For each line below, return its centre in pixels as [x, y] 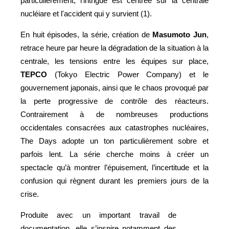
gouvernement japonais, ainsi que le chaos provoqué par [114, 87]
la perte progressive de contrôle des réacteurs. [114, 101]
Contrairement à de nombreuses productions [114, 114]
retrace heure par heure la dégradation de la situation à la [114, 48]
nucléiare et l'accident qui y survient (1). [87, 13]
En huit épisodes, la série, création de [87, 34]
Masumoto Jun [179, 34]
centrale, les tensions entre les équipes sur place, [114, 61]
